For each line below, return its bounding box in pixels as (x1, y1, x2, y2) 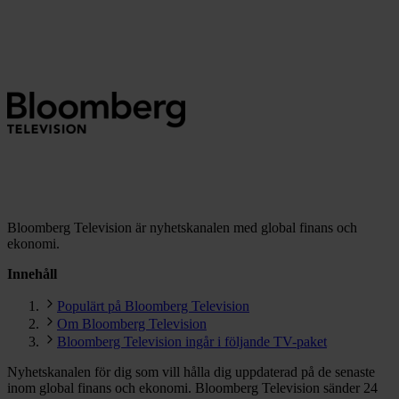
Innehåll (7, 265, 57, 281)
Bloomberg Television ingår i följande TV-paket (57, 333, 327, 349)
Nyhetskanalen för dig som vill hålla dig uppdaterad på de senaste (7, 363, 375, 379)
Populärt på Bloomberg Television (57, 297, 249, 313)
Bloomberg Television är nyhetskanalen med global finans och (7, 219, 357, 235)
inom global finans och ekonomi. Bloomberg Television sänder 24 (7, 379, 378, 395)
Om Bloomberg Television (57, 315, 207, 331)
